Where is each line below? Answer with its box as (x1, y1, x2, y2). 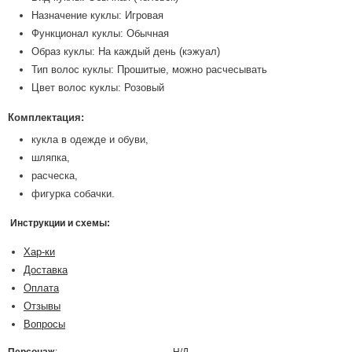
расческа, (31, 170, 78, 181)
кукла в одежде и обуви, (31, 134, 148, 145)
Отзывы (24, 300, 60, 312)
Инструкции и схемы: (10, 218, 110, 229)
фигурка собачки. (31, 188, 115, 200)
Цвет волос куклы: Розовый (31, 82, 164, 93)
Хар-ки (24, 246, 55, 258)
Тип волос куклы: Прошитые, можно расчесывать (31, 64, 267, 75)
